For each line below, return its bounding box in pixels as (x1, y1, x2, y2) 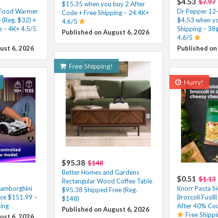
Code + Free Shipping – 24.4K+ (61, 8, 149, 17)
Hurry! (182, 77, 203, 86)
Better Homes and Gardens (61, 168, 139, 176)
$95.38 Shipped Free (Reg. (61, 185, 137, 194)
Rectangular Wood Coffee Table (61, 177, 152, 185)
